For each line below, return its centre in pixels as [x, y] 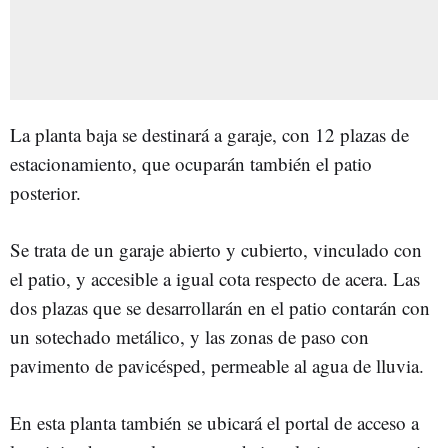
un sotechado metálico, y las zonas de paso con [189, 336]
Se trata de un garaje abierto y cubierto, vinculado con [216, 249]
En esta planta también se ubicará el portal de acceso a [214, 422]
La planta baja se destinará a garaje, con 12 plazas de [209, 134]
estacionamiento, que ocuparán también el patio [191, 163]
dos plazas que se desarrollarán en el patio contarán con [220, 307]
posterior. [45, 192]
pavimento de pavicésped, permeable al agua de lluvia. [217, 365]
